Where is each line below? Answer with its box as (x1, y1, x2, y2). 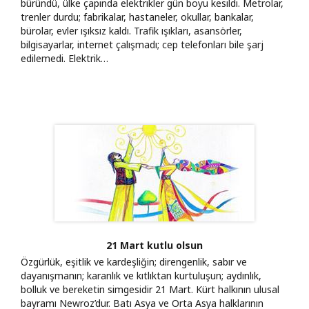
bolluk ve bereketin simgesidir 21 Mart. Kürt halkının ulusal (21, 282, 279, 296)
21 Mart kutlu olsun (106, 238, 203, 252)
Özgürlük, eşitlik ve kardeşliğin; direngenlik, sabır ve (21, 255, 247, 268)
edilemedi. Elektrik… (21, 51, 108, 65)
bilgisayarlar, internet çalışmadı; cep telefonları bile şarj (21, 37, 263, 51)
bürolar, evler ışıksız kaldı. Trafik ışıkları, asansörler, (21, 23, 242, 37)
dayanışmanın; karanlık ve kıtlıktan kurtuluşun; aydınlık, (21, 268, 261, 282)
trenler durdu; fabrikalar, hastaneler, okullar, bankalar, (21, 10, 254, 23)
